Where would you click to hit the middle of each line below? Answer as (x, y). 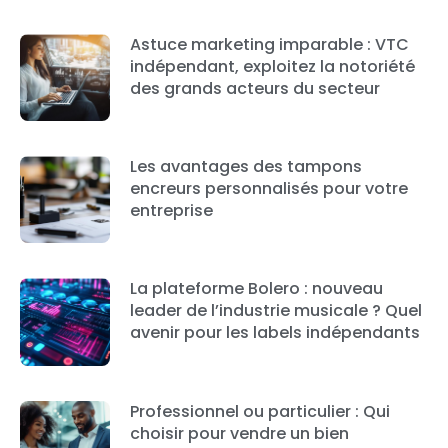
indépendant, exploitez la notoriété (272, 67)
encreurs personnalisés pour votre (268, 189)
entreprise (171, 211)
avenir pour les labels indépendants (274, 333)
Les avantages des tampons (245, 167)
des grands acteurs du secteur (254, 89)
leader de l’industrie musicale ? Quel (275, 311)
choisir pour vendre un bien (239, 433)
